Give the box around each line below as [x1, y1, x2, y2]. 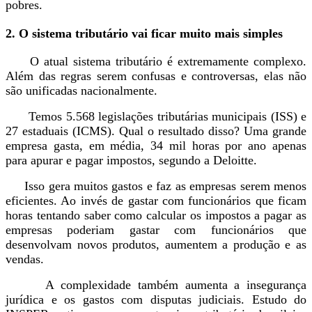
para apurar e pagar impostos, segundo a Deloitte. [6, 153, 260, 167]
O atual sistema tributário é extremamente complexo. [6, 54, 306, 68]
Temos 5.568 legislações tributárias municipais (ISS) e [6, 109, 306, 123]
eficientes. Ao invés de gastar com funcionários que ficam [6, 193, 306, 208]
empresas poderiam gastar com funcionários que [6, 222, 306, 237]
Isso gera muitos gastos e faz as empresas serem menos [6, 178, 306, 193]
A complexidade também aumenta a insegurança [6, 277, 306, 292]
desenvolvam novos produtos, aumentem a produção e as [6, 237, 306, 251]
